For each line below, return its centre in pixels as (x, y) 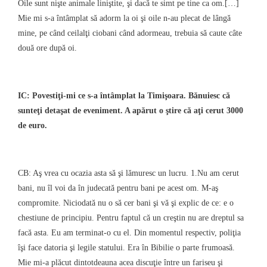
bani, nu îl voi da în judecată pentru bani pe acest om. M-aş (118, 188)
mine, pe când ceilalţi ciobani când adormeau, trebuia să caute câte (130, 33)
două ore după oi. (47, 48)
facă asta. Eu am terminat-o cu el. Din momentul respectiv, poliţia (129, 232)
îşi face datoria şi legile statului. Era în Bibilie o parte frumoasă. (126, 247)
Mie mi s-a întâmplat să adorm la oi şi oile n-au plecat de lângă (124, 18)
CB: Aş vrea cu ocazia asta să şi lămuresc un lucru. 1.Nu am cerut (128, 173)
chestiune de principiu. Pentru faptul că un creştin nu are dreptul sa (131, 218)
